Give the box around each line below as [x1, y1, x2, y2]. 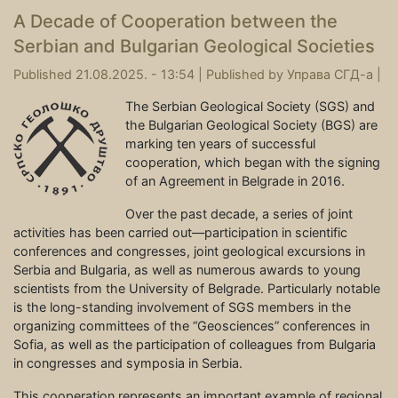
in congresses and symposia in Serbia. [13, 355, 243, 371]
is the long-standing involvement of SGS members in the [13, 299, 351, 315]
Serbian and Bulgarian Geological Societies [13, 36, 375, 58]
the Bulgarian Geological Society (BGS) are [125, 117, 378, 133]
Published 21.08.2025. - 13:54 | [13, 67, 206, 83]
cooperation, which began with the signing [125, 155, 380, 171]
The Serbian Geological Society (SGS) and [125, 99, 375, 115]
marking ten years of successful [125, 136, 315, 152]
